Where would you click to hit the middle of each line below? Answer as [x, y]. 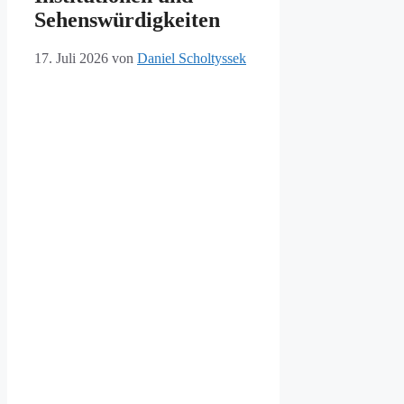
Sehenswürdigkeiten [127, 20]
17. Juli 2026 [71, 58]
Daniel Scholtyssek [192, 58]
